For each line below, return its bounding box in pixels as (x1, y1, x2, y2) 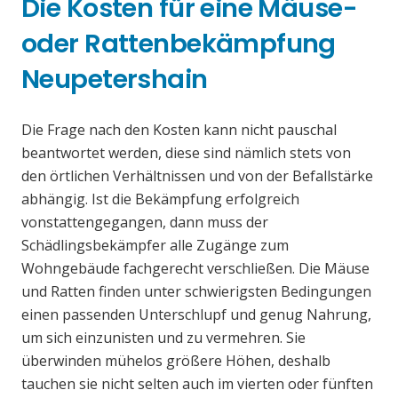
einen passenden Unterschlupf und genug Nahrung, (21, 305, 371, 325)
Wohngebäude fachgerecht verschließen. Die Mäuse (21, 259, 370, 279)
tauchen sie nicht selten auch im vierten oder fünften (21, 374, 373, 394)
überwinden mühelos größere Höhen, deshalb (21, 351, 330, 371)
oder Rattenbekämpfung (21, 26, 336, 62)
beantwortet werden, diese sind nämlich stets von (21, 143, 351, 163)
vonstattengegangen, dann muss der (21, 212, 268, 233)
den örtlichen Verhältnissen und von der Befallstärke (21, 166, 373, 187)
